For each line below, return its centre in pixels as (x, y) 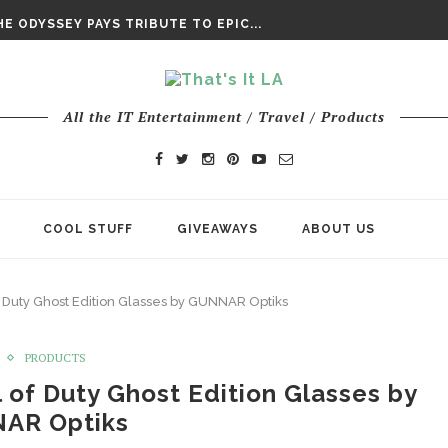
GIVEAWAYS (217, 229)
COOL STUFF (88, 229)
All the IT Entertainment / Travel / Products (224, 116)
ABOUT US (338, 229)
